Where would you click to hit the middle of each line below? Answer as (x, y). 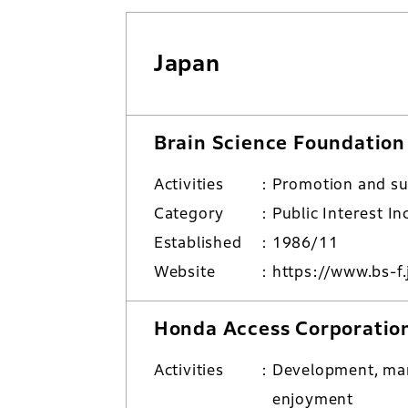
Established (198, 243)
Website (184, 272)
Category (189, 214)
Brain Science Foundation (279, 143)
